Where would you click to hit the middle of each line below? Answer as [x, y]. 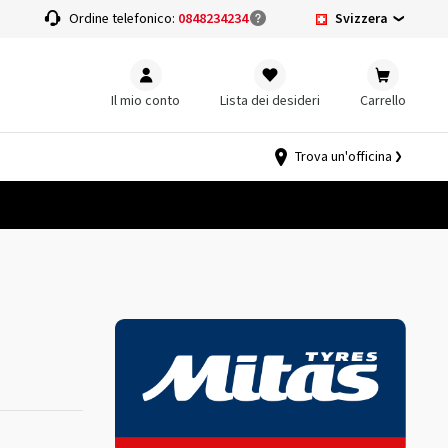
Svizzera [361, 18]
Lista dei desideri [270, 100]
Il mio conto [145, 100]
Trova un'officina [343, 157]
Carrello [383, 100]
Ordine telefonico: [124, 19]
